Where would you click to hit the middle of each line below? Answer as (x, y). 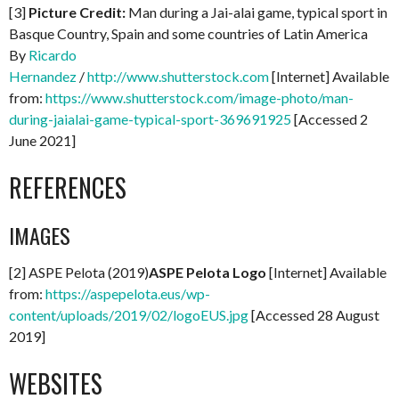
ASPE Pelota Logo (209, 272)
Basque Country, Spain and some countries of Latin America (188, 33)
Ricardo (53, 55)
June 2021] (42, 140)
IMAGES (40, 235)
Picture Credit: (78, 12)
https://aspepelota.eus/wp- (128, 293)
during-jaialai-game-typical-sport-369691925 (150, 119)
